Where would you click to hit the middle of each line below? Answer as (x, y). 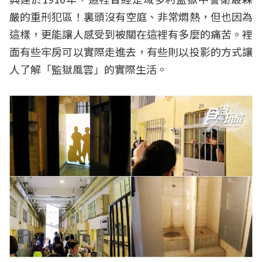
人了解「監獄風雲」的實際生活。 (88, 69)
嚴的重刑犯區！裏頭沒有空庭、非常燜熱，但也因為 (131, 16)
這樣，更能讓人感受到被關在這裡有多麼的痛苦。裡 (131, 34)
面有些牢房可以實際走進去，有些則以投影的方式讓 (131, 51)
